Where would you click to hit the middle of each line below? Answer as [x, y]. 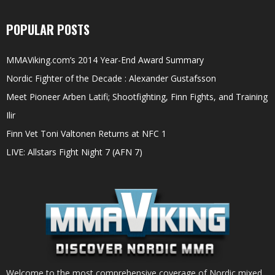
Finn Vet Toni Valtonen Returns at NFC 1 [86, 133]
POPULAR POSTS [48, 29]
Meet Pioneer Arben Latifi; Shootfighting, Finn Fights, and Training [137, 96]
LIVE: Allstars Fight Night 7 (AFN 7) [74, 152]
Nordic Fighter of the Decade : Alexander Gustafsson [111, 78]
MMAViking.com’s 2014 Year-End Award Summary [105, 60]
